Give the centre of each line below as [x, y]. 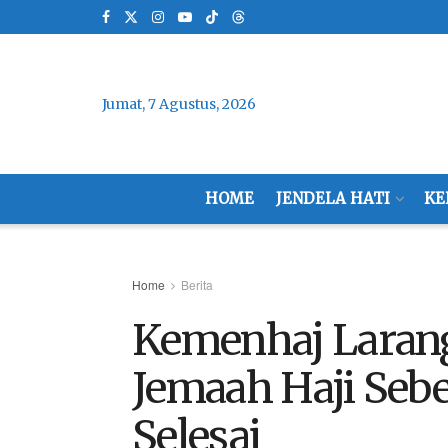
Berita [197, 284]
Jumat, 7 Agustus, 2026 [179, 104]
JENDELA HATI [332, 198]
